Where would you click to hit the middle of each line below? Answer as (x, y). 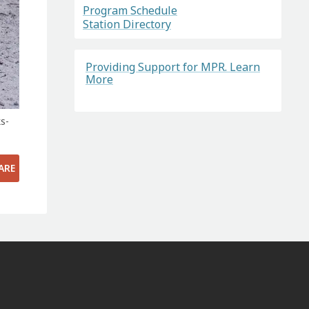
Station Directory (127, 24)
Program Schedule (130, 11)
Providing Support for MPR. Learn (172, 67)
